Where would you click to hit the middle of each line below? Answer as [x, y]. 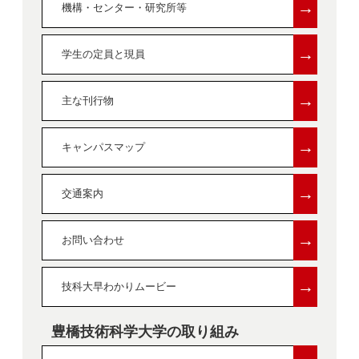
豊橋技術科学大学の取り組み [145, 331]
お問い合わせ [93, 240]
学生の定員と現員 [103, 54]
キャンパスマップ [103, 147]
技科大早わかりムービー [119, 286]
